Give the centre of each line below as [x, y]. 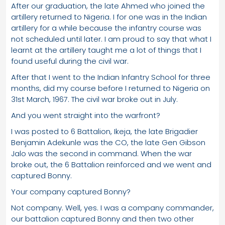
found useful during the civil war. [70, 61]
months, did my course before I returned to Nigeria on [110, 88]
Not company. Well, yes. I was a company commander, [113, 207]
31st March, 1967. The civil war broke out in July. [94, 99]
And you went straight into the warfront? [86, 115]
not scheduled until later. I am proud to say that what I [111, 39]
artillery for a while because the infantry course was [106, 28]
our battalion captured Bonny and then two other [102, 218]
